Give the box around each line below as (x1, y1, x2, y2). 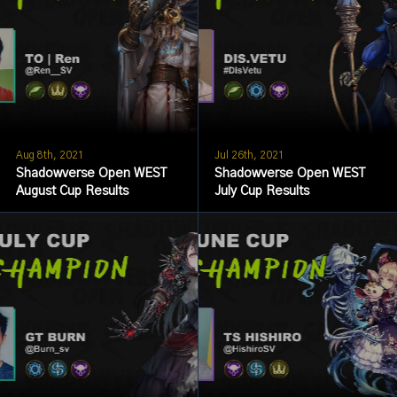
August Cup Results (15, 185, 128, 198)
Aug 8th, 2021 (15, 150, 84, 161)
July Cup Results (214, 185, 309, 198)
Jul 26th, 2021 (214, 150, 284, 161)
